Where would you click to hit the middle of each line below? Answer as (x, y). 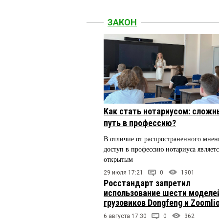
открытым (118, 159)
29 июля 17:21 (123, 172)
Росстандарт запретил (147, 183)
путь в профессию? (140, 123)
